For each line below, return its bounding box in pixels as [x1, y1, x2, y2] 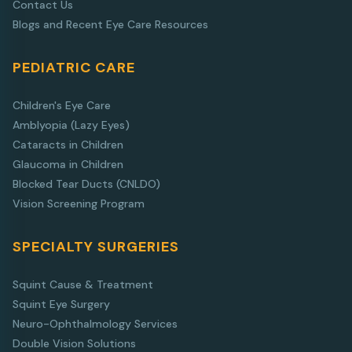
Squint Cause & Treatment [13, 277, 153, 291]
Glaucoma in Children [13, 156, 123, 171]
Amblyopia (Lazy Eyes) [13, 117, 130, 132]
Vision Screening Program [13, 196, 145, 211]
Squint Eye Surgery [13, 296, 110, 311]
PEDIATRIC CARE [13, 57, 135, 77]
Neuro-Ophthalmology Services [13, 316, 178, 331]
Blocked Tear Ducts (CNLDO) [13, 176, 160, 191]
